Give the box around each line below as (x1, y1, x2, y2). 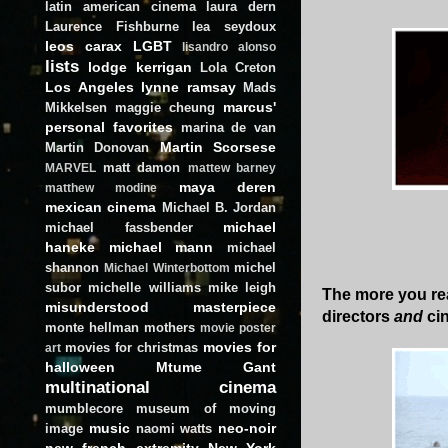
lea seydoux (192, 18, 277, 34)
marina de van (180, 119, 276, 135)
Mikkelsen (45, 99, 107, 115)
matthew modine (45, 181, 158, 194)
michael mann (108, 238, 214, 255)
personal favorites (45, 118, 173, 135)
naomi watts (135, 420, 213, 436)
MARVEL (45, 161, 96, 174)
